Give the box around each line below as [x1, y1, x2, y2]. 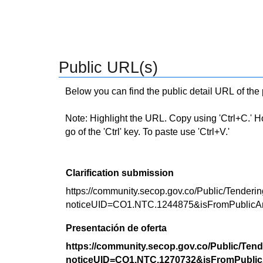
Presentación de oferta [66, 223, 167, 233]
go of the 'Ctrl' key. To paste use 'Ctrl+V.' [65, 127, 230, 137]
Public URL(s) [59, 59, 158, 76]
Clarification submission [66, 168, 174, 178]
